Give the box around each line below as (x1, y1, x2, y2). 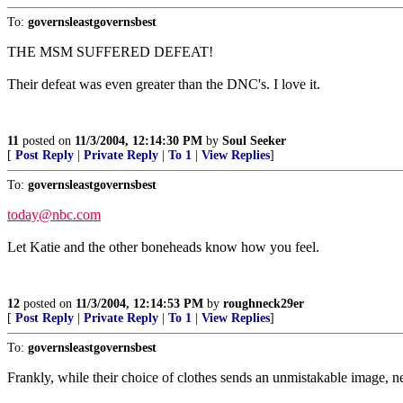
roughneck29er (223, 297, 304, 310)
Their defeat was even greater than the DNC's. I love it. (7, 76, 320, 92)
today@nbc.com (7, 207, 101, 222)
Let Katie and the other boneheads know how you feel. (7, 239, 319, 255)
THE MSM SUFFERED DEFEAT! (7, 44, 213, 59)
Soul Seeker (222, 134, 286, 148)
